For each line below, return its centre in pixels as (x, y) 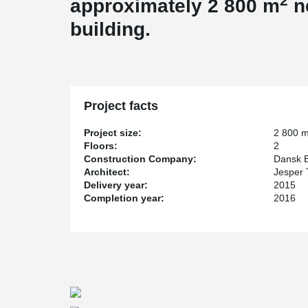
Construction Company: (140, 159)
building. (110, 29)
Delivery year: (116, 185)
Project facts (121, 106)
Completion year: (124, 198)
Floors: (101, 146)
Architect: (107, 172)
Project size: (113, 133)
